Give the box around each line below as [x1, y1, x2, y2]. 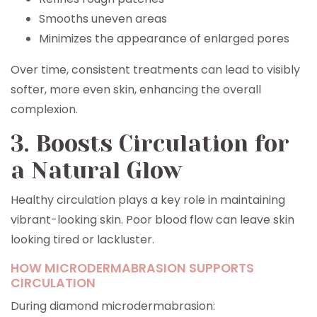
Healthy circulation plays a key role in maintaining [11, 192, 285, 208]
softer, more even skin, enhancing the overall [11, 81, 261, 98]
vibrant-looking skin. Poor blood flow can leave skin [11, 212, 294, 228]
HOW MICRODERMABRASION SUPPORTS [11, 260, 254, 277]
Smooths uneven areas [39, 11, 167, 27]
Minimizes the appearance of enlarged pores [39, 30, 289, 47]
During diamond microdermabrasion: [11, 298, 215, 314]
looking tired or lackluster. [11, 231, 154, 248]
